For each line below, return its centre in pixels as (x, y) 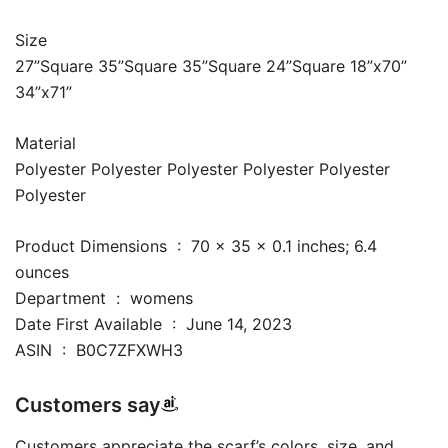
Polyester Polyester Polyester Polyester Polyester (202, 169)
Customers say (88, 405)
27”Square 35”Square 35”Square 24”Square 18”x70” (211, 66)
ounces (42, 272)
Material (45, 143)
